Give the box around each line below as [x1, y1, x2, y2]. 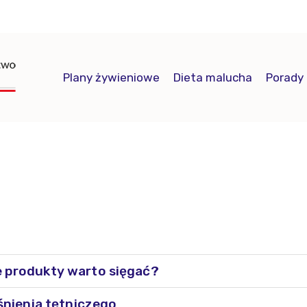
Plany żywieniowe [63, 70, 160, 84]
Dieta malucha [173, 70, 252, 84]
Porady [266, 70, 304, 84]
